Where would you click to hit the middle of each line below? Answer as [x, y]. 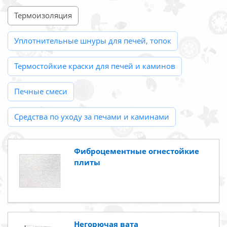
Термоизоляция [43, 15]
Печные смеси [41, 91]
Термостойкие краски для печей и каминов [95, 66]
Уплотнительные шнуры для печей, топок [93, 41]
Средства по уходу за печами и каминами [92, 117]
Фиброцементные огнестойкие [137, 151]
